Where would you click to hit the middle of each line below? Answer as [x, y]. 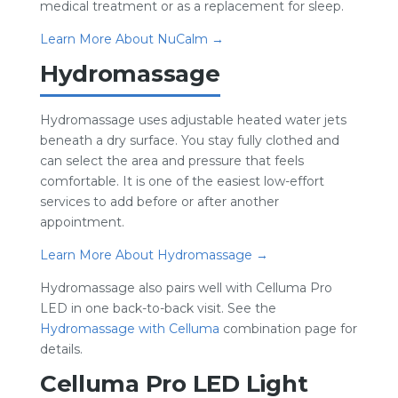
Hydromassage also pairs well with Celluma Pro [186, 288]
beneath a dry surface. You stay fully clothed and [189, 140]
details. [61, 349]
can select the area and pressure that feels [171, 161]
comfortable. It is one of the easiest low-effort [182, 181]
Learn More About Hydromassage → [154, 255]
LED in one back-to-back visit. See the [158, 308]
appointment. [82, 222]
